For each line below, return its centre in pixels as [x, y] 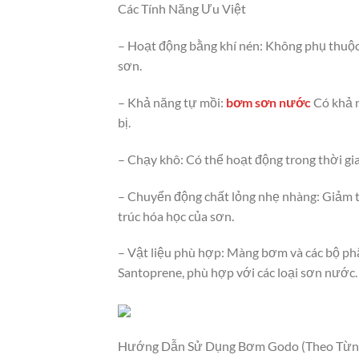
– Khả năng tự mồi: [172, 102]
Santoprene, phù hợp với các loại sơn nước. [238, 272]
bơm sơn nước [268, 102]
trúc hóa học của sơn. [176, 216]
